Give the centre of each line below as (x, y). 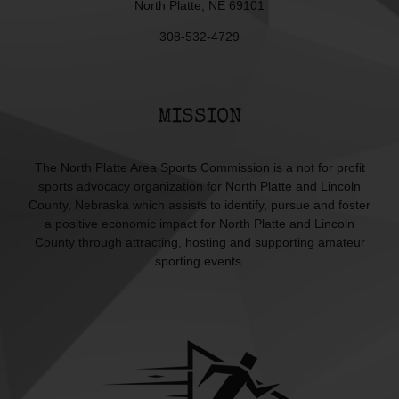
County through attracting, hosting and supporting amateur (199, 243)
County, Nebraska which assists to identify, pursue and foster (199, 205)
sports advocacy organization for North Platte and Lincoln (199, 187)
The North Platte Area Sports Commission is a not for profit (199, 168)
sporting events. (199, 261)
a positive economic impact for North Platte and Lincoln (199, 224)
